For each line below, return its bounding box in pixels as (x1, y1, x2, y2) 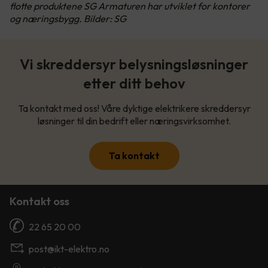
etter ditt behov (83, 74, 185, 93)
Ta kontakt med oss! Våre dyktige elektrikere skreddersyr (17, 102, 251, 115)
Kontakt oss (10, 194, 69, 209)
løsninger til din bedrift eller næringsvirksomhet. (37, 115, 231, 127)
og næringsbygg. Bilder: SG (10, 13, 126, 25)
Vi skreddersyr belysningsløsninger (20, 55, 248, 74)
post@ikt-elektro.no (29, 243, 109, 255)
